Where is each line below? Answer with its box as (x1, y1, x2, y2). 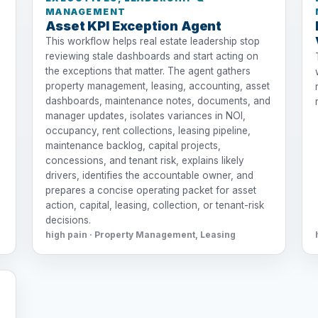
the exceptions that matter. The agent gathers (45, 65, 251, 77)
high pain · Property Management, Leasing (45, 229, 236, 240)
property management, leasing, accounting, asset (45, 79, 270, 92)
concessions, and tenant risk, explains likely (45, 154, 244, 166)
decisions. (45, 214, 91, 226)
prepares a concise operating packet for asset (45, 184, 256, 196)
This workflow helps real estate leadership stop (45, 35, 260, 47)
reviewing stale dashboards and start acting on (45, 50, 258, 62)
